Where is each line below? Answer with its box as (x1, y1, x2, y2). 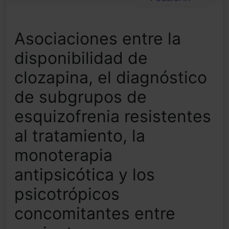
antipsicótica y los (14, 165, 155, 185)
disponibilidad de (14, 48, 148, 68)
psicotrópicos (14, 184, 120, 204)
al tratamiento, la (14, 126, 145, 146)
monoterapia (14, 145, 112, 166)
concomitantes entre (14, 203, 175, 224)
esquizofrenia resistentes (14, 106, 211, 127)
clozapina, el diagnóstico (14, 67, 207, 88)
